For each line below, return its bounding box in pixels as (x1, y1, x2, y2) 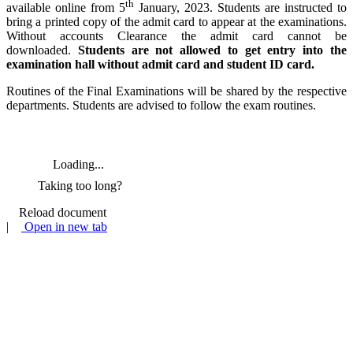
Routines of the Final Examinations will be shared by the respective (6, 84, 347, 98)
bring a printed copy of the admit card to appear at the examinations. (6, 14, 347, 28)
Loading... (53, 157, 104, 171)
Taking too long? (38, 178, 122, 192)
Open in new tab (21, 219, 107, 233)
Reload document (16, 205, 106, 219)
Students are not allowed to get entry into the (77, 43, 347, 57)
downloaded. (6, 43, 78, 57)
